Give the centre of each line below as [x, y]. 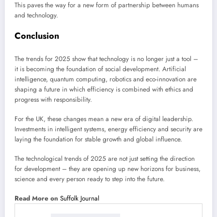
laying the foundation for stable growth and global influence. [98, 139]
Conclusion [37, 36]
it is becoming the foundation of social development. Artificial [100, 69]
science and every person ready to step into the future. [90, 179]
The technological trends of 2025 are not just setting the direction [105, 159]
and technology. [36, 15]
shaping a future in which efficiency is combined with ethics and [104, 89]
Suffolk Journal [80, 199]
